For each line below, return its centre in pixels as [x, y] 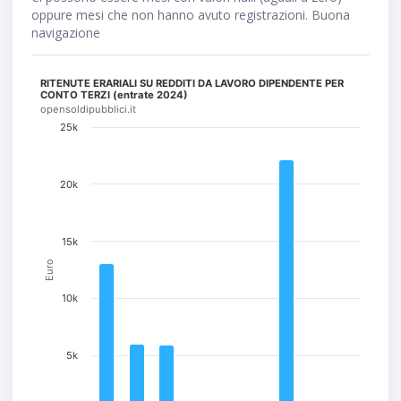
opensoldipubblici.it [88, 110]
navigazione [66, 33]
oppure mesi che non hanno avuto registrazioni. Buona [191, 15]
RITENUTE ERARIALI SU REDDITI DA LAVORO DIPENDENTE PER [193, 84]
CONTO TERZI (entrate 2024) [115, 95]
